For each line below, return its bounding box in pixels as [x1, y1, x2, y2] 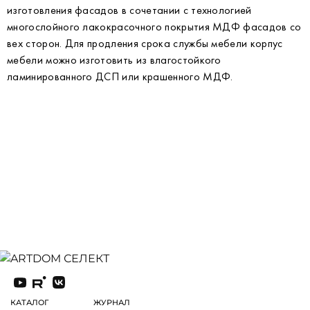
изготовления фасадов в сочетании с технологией [7, 3, 252, 17]
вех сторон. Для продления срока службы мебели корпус [7, 36, 283, 51]
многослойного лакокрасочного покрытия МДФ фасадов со [7, 19, 302, 34]
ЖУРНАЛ [93, 298, 130, 307]
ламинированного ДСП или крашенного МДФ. [7, 69, 233, 84]
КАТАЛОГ [10, 298, 48, 307]
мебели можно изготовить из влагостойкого [7, 53, 221, 67]
